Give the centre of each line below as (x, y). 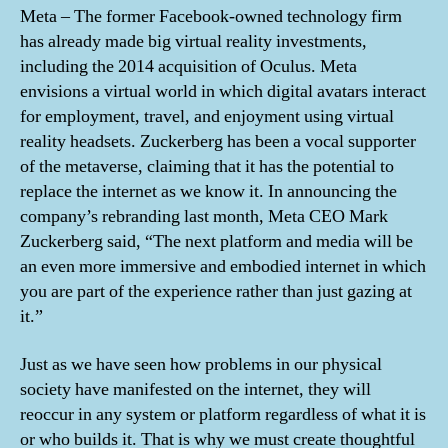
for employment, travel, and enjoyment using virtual (207, 116)
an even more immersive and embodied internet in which (223, 266)
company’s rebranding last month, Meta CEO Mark (204, 216)
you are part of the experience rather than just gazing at (216, 291)
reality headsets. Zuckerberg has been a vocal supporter (218, 141)
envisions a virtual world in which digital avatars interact (223, 91)
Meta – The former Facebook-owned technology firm (211, 16)
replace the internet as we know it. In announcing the (208, 191)
